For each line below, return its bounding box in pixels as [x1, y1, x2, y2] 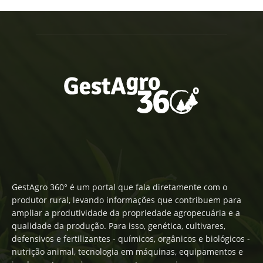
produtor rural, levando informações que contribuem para [12, 194, 241, 206]
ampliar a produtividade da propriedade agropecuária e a [12, 207, 240, 219]
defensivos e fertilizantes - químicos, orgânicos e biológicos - [12, 233, 250, 245]
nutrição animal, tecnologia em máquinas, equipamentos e [12, 246, 243, 258]
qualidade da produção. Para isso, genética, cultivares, [12, 220, 225, 232]
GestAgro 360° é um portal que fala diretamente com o [12, 181, 227, 193]
